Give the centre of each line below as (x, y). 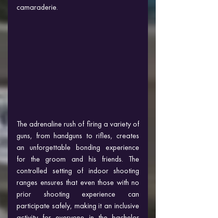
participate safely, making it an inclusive (78, 205)
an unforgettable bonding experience (78, 147)
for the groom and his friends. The (78, 159)
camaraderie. (37, 7)
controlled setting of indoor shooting (78, 170)
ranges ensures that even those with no (78, 182)
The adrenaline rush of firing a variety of (78, 124)
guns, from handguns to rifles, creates (78, 135)
